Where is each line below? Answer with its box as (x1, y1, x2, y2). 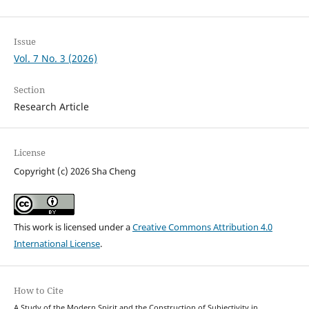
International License (13, 237, 100, 250)
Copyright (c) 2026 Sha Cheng (13, 165, 136, 178)
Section (13, 83, 45, 97)
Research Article (13, 100, 89, 114)
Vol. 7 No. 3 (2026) (13, 52, 97, 66)
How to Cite (13, 283, 63, 297)
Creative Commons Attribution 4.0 (132, 220, 272, 233)
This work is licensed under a (13, 220, 132, 233)
